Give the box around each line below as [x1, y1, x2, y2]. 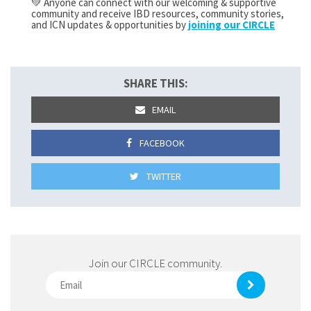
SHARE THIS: [123, 76, 188, 91]
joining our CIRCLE [188, 18, 275, 31]
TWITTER [144, 170, 181, 183]
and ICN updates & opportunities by [31, 18, 186, 31]
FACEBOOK [137, 137, 185, 149]
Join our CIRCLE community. [89, 255, 222, 271]
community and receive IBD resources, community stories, [31, 7, 284, 20]
